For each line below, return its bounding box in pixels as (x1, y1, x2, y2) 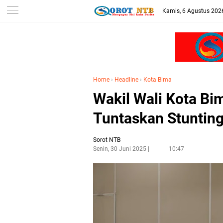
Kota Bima (143, 76, 172, 83)
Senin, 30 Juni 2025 (93, 145, 146, 152)
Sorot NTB (93, 136, 120, 143)
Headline (114, 76, 138, 83)
